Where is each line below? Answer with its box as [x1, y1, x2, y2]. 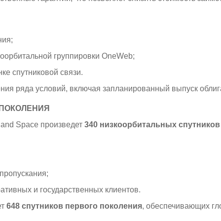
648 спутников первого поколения [6, 202, 142, 211]
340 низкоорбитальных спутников [84, 120, 220, 129]
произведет [38, 120, 84, 129]
